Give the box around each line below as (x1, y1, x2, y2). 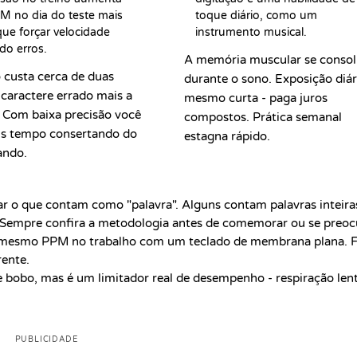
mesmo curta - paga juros (184, 91, 328, 105)
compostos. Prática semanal (184, 110, 343, 124)
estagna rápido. (184, 129, 271, 143)
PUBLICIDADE (14, 335, 78, 344)
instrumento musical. (195, 25, 308, 39)
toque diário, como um (195, 9, 318, 22)
